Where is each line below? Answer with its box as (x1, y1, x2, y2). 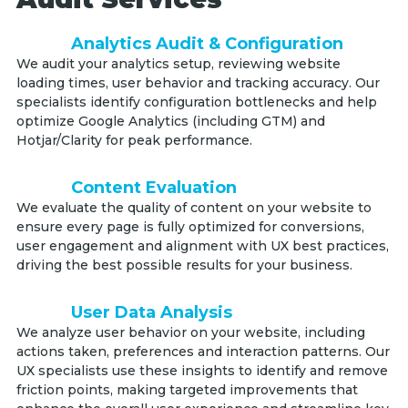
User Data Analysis (70, 302, 232, 323)
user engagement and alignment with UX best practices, (15, 238, 389, 255)
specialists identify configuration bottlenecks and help (15, 94, 377, 111)
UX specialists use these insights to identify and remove (15, 362, 388, 380)
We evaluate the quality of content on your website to (15, 199, 372, 217)
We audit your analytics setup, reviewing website (15, 56, 341, 73)
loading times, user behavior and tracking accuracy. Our (15, 75, 380, 92)
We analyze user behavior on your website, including (15, 324, 365, 342)
